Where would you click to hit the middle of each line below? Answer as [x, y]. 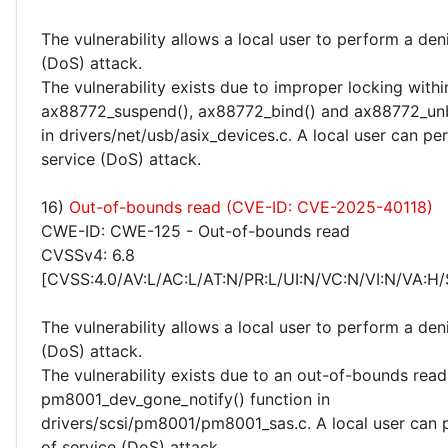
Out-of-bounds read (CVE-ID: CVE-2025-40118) [251, 207]
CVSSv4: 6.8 [88, 255]
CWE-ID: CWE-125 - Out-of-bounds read [195, 231]
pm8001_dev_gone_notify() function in [185, 399]
